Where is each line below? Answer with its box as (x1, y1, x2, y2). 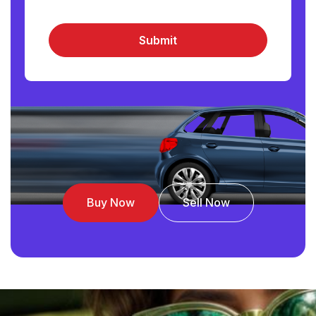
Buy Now (86, 195, 135, 209)
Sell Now (182, 195, 230, 209)
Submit (139, 33, 177, 47)
